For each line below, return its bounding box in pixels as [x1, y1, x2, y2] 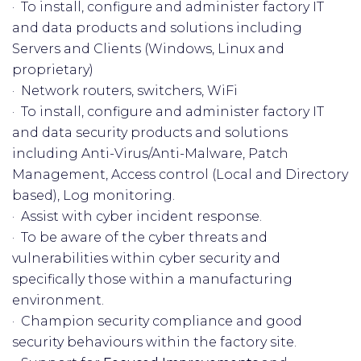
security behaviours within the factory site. [12, 334, 297, 350]
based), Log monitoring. [12, 188, 175, 203]
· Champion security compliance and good [12, 313, 302, 329]
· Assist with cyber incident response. [12, 209, 262, 224]
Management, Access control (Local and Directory [12, 167, 348, 182]
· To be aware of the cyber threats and [12, 230, 268, 245]
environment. [12, 293, 104, 308]
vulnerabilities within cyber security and [12, 251, 280, 266]
